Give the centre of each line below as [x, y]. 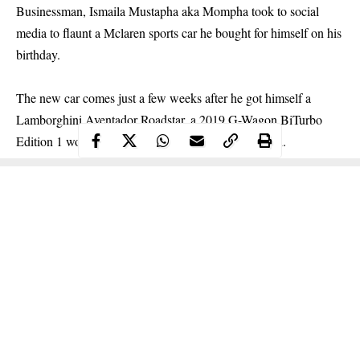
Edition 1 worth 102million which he [111, 141]
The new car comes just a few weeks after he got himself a [164, 98]
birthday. [38, 54]
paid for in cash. [246, 141]
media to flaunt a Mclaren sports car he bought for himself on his [179, 33]
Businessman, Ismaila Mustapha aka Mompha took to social [168, 11]
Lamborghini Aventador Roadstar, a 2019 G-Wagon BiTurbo [169, 119]
